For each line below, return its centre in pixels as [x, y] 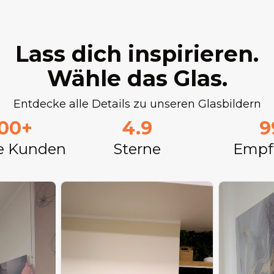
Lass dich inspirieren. [137, 54]
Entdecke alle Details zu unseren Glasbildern [137, 104]
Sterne [137, 149]
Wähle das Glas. [137, 78]
